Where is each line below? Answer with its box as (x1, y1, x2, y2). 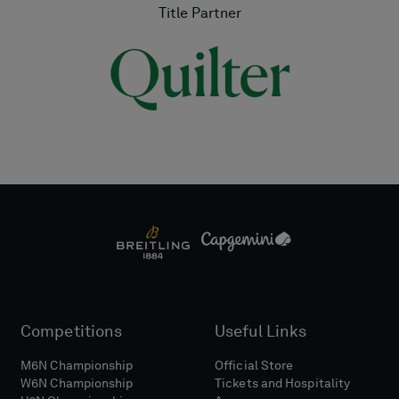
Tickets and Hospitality (215, 376, 351, 391)
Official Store (215, 358, 294, 373)
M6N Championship (20, 358, 134, 373)
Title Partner (158, 4, 241, 22)
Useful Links (215, 322, 307, 341)
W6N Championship (20, 376, 134, 391)
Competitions (20, 322, 123, 341)
